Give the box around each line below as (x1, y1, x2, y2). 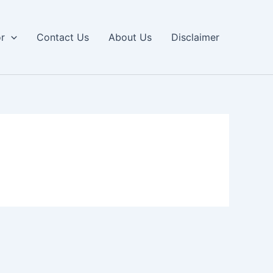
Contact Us (37, 31, 89, 43)
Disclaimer (171, 31, 219, 43)
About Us (108, 31, 152, 43)
